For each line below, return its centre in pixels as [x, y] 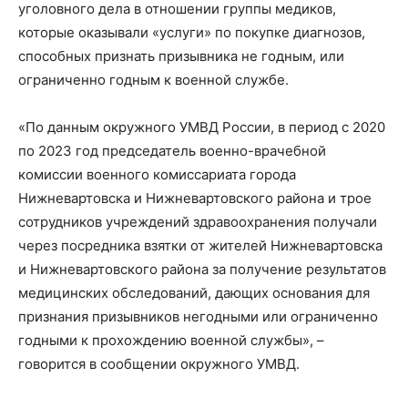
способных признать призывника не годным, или [181, 56]
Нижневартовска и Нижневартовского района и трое [195, 198]
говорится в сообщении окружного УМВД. [159, 364]
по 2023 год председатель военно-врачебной [172, 151]
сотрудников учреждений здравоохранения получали [198, 222]
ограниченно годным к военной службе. [153, 80]
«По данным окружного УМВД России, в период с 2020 [202, 127]
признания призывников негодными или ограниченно [198, 316]
